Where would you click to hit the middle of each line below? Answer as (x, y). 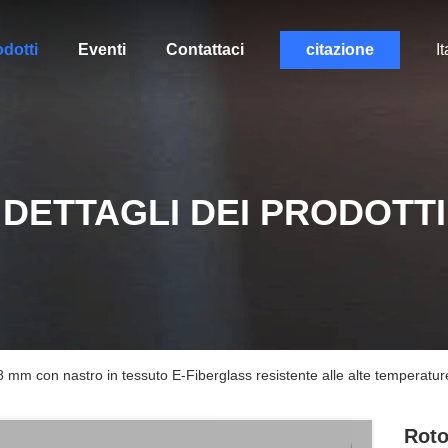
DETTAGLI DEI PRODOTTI (224, 212)
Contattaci (204, 49)
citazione (339, 49)
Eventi (101, 49)
